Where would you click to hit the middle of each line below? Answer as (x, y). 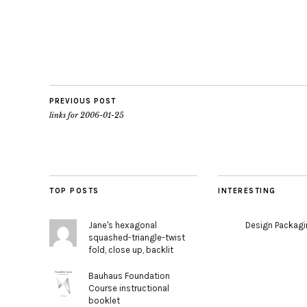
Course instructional (129, 288)
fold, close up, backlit (131, 250)
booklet (105, 300)
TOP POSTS (74, 191)
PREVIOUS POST (83, 101)
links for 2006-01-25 (87, 115)
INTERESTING (247, 191)
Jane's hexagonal (123, 225)
